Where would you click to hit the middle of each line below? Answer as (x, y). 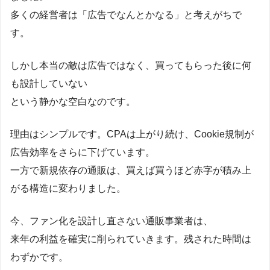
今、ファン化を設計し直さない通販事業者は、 (111, 221)
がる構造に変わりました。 (68, 188)
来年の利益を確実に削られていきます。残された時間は (131, 239)
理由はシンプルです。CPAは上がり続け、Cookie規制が (132, 134)
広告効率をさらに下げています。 (83, 152)
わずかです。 (39, 257)
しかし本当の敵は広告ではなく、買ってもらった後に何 (131, 65)
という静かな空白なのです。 (73, 101)
